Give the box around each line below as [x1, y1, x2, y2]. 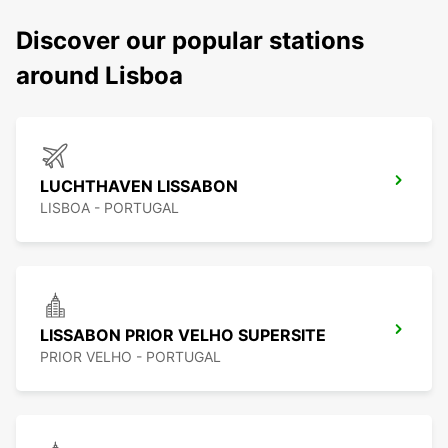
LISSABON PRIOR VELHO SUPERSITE [40, 325, 326, 346]
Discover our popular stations [16, 26, 364, 56]
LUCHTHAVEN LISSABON [40, 176, 238, 197]
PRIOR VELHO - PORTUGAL [40, 348, 221, 366]
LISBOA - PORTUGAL [40, 199, 179, 217]
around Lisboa [16, 61, 183, 91]
